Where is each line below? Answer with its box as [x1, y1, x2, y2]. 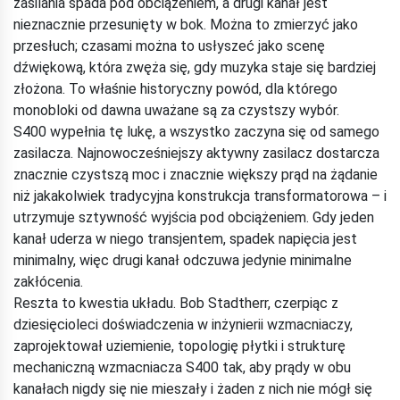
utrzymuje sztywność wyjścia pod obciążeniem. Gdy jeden [13, 208, 374, 226]
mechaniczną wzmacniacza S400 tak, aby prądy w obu [13, 358, 351, 376]
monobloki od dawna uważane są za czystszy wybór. [13, 101, 339, 119]
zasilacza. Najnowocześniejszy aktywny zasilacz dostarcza [13, 144, 379, 162]
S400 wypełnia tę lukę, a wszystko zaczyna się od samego [13, 122, 379, 140]
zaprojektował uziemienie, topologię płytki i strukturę [13, 337, 346, 354]
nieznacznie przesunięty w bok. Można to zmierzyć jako [13, 15, 358, 33]
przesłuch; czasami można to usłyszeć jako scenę [13, 37, 325, 54]
